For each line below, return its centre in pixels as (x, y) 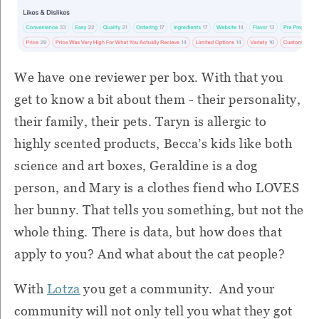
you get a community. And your (177, 288)
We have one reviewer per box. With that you (149, 77)
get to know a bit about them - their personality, (158, 99)
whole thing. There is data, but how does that (148, 231)
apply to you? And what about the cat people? (150, 253)
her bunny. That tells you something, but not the (159, 209)
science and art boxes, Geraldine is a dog (136, 165)
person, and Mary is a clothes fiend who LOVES (157, 187)
